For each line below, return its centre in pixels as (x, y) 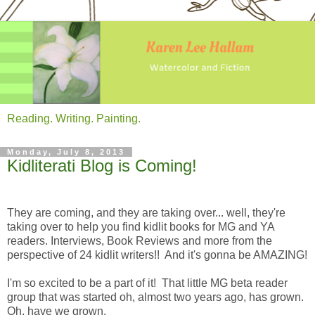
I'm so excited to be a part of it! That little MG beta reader (147, 283)
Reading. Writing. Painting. (74, 118)
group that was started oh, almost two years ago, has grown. (155, 297)
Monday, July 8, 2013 (66, 152)
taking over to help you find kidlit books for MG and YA (141, 227)
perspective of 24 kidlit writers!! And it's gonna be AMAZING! (157, 255)
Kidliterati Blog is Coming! (102, 165)
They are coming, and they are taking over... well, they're (146, 213)
